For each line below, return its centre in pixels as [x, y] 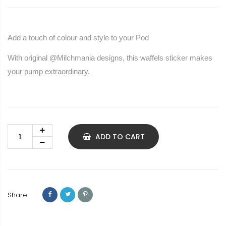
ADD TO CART [120, 137]
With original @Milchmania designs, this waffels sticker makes [110, 58]
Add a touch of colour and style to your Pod [78, 38]
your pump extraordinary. [50, 72]
